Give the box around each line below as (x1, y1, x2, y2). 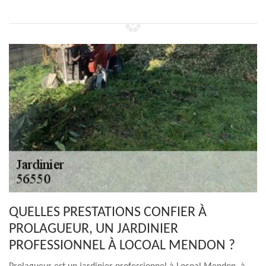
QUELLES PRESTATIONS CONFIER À (9, 205, 207, 220)
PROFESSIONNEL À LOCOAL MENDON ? (9, 239, 235, 253)
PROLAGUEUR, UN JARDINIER (9, 222, 178, 236)
